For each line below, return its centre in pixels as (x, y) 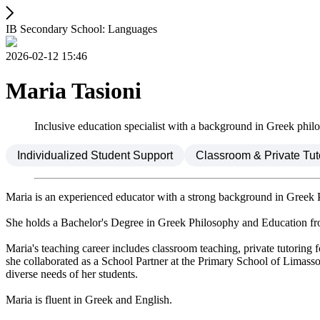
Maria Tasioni (74, 91)
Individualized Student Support (95, 155)
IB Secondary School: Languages (81, 29)
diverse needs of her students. (72, 274)
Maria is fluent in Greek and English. (89, 299)
